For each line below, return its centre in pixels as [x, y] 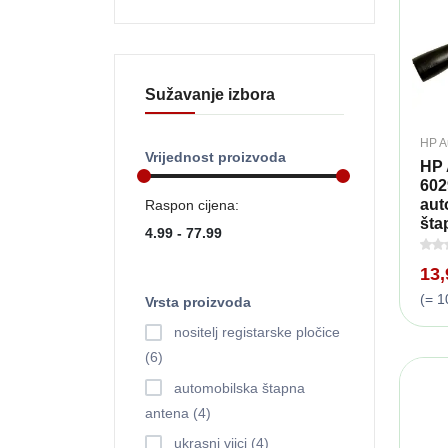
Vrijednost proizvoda [215, 157]
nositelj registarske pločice [257, 332]
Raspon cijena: [192, 205]
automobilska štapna [239, 387]
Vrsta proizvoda [198, 302]
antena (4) [178, 413]
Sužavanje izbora [210, 95]
